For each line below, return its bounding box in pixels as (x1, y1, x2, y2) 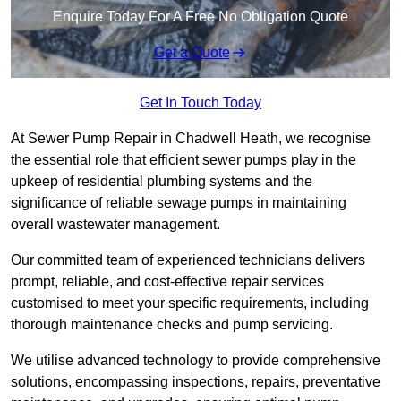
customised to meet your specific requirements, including (11, 295, 369, 311)
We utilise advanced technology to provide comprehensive (11, 353, 380, 369)
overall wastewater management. (11, 217, 220, 233)
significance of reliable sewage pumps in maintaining (11, 195, 346, 211)
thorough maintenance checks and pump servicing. (11, 317, 333, 333)
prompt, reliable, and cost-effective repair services (11, 274, 324, 290)
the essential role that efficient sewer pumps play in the (11, 152, 356, 168)
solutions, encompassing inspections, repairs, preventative (11, 374, 380, 390)
